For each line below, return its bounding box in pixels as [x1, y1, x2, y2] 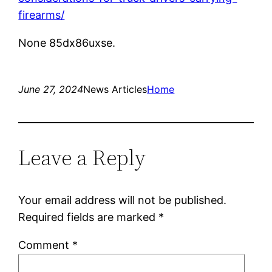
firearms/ [18, 8, 65, 21]
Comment [18, 238, 73, 251]
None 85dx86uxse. [18, 36, 116, 49]
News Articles [83, 83, 148, 95]
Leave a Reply [18, 142, 146, 172]
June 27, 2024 [18, 83, 84, 95]
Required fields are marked [18, 210, 159, 223]
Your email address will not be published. [18, 193, 227, 206]
